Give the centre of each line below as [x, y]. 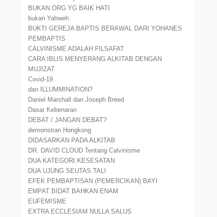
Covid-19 [41, 79]
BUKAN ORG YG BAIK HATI [69, 8]
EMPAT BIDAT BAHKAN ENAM [73, 191]
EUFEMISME [47, 201]
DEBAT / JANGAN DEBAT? [68, 120]
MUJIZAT [42, 69]
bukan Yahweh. [50, 18]
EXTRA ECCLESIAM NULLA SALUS [80, 211]
